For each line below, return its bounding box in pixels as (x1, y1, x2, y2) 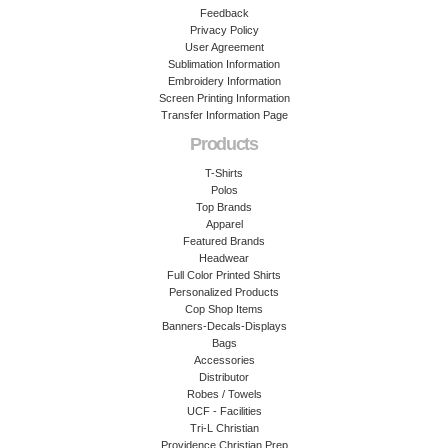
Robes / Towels (186, 387, 262, 400)
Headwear (199, 251, 249, 264)
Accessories (193, 353, 255, 366)
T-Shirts (205, 166, 243, 179)
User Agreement (184, 40, 264, 53)
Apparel (205, 217, 243, 230)
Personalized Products (169, 285, 279, 298)
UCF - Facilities (186, 404, 262, 417)
